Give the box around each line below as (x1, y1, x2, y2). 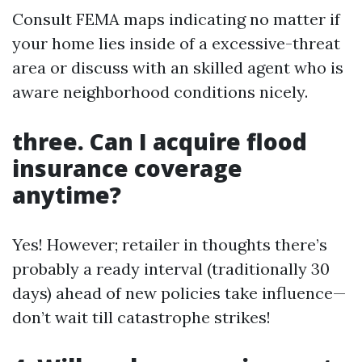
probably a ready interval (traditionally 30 (12, 259, 330, 279)
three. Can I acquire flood (12, 126, 307, 157)
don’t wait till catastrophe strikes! (12, 307, 271, 327)
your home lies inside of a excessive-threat (12, 33, 340, 53)
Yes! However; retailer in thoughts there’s (12, 234, 327, 255)
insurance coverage (12, 153, 242, 183)
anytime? (12, 179, 121, 210)
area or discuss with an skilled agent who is (12, 57, 343, 78)
